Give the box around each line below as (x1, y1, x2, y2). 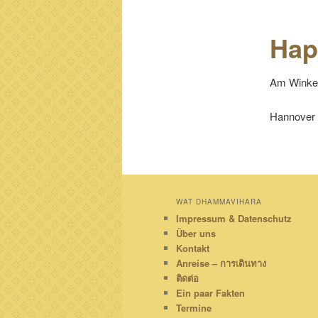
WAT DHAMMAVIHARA (176, 196, 262, 207)
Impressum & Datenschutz (176, 211, 292, 225)
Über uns (176, 226, 216, 240)
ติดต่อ (176, 270, 199, 285)
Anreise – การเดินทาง (176, 256, 266, 270)
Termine (176, 300, 212, 314)
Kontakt (176, 241, 209, 255)
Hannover (269, 109, 315, 124)
